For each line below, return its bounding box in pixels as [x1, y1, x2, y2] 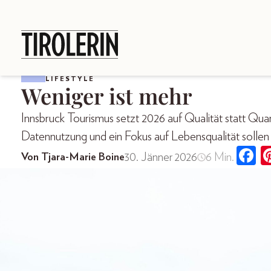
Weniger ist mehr [21, 81, 192, 111]
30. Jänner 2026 [125, 151, 197, 163]
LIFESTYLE [45, 76, 94, 83]
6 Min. [205, 151, 234, 163]
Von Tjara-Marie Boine [21, 151, 125, 163]
